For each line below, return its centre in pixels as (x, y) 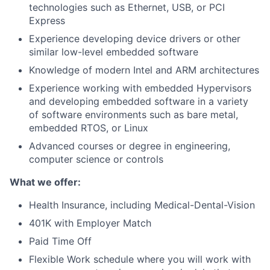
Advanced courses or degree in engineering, (130, 146)
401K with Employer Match (90, 223)
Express (47, 20)
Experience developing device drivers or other (135, 39)
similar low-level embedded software (114, 52)
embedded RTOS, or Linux (89, 128)
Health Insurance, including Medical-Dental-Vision (142, 205)
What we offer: (45, 182)
